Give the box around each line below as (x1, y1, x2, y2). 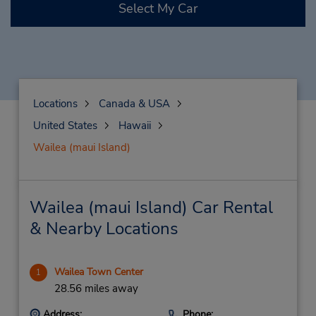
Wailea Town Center (54, 265, 143, 279)
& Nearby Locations (29, 217, 178, 240)
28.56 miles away (54, 281, 138, 296)
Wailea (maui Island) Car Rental (29, 196, 273, 219)
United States (32, 119, 97, 133)
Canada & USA (98, 97, 170, 111)
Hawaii (118, 119, 151, 133)
